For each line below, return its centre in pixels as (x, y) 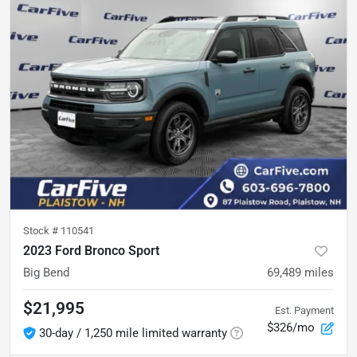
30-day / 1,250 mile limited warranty (133, 333)
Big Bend (46, 272)
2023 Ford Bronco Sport (91, 250)
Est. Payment (304, 310)
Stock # (42, 230)
